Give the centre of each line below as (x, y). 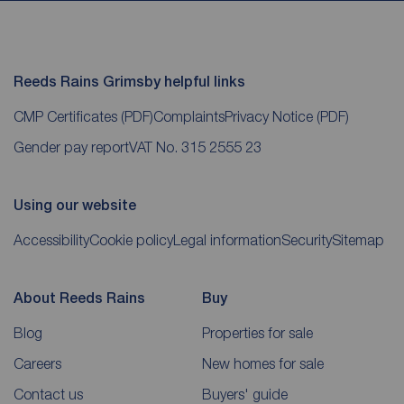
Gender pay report (71, 147)
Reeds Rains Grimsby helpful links (129, 82)
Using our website (75, 206)
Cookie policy (131, 240)
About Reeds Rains (79, 298)
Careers (37, 364)
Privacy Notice (271, 117)
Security (307, 240)
